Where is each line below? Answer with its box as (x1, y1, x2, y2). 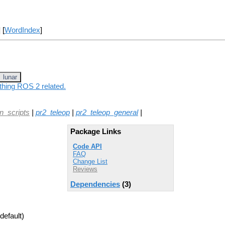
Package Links (70, 127, 121, 136)
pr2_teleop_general (76, 108, 138, 117)
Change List (73, 158, 107, 166)
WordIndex (4, 26, 40, 35)
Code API (73, 143, 102, 151)
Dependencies (70, 180, 120, 188)
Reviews (73, 165, 97, 173)
